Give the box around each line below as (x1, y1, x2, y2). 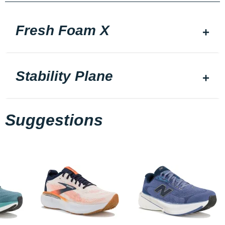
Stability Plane (16, 68, 113, 84)
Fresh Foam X (16, 23, 109, 39)
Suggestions (5, 111, 103, 130)
